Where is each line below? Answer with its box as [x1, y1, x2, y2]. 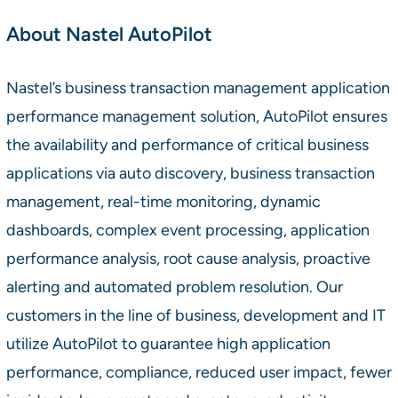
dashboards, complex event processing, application [5, 219, 370, 239]
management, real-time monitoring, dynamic [5, 191, 321, 211]
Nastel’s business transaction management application [5, 77, 390, 97]
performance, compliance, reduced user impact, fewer [5, 362, 392, 381]
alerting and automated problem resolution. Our [5, 276, 343, 296]
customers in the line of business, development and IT [5, 305, 386, 324]
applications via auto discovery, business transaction [5, 163, 375, 182]
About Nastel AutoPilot [5, 21, 212, 45]
